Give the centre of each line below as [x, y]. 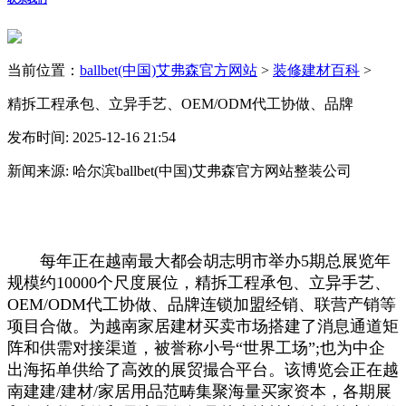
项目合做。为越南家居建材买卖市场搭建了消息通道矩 [203, 326]
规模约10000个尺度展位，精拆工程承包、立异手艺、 [199, 282]
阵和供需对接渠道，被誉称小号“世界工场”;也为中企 [196, 348]
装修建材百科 [316, 70]
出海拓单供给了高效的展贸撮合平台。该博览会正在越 [203, 369]
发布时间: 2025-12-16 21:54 [92, 137]
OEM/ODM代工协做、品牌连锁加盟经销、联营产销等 [202, 304]
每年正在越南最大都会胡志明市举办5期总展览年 [199, 261]
